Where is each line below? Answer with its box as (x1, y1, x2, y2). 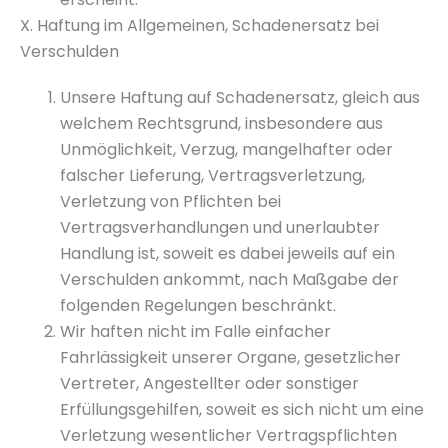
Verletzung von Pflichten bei (60, 190, 281, 213)
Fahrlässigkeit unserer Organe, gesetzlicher (60, 346, 401, 369)
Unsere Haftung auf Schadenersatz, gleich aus (60, 86, 420, 109)
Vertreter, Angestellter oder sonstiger (60, 372, 359, 395)
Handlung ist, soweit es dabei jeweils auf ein (60, 242, 395, 265)
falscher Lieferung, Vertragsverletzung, (60, 164, 365, 187)
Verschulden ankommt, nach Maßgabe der (60, 268, 399, 291)
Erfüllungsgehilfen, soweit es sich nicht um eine (60, 398, 424, 421)
